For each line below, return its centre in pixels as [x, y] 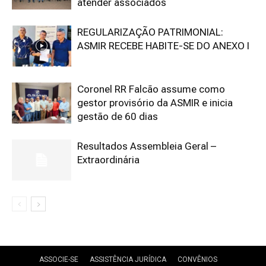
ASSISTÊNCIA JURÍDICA [128, 259]
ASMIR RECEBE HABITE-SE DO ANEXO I [163, 46]
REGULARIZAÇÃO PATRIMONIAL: [150, 32]
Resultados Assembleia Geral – [147, 146]
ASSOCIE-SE [59, 259]
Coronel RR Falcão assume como [151, 89]
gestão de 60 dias [118, 116]
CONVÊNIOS [197, 259]
